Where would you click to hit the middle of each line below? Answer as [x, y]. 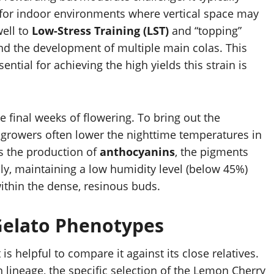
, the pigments [212, 152]
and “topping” [205, 31]
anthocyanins [137, 152]
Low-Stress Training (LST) [100, 31]
